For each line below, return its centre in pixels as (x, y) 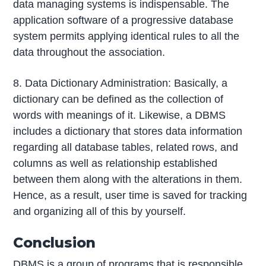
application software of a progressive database (123, 20)
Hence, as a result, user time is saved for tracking (130, 196)
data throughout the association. (89, 53)
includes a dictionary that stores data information (128, 132)
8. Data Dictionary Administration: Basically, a (121, 83)
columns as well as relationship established (115, 164)
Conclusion (55, 243)
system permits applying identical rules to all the (126, 37)
